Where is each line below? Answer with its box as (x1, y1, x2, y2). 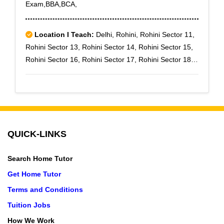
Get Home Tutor (7, 170, 61, 178)
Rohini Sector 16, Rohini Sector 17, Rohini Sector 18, (25, 55, 193, 63)
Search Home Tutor (7, 154, 72, 162)
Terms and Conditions (7, 185, 83, 193)
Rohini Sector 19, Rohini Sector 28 (25, 68, 134, 76)
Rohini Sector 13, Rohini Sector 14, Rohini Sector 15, (25, 43, 193, 51)
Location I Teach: (34, 30, 94, 38)
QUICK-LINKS (7, 129, 66, 139)
